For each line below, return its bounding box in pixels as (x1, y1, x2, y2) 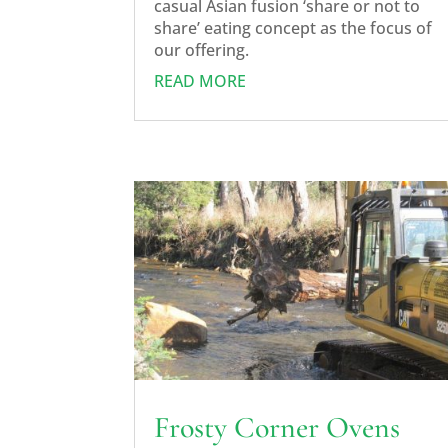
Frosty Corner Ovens (154, 408, 401, 446)
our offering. (154, 39, 250, 62)
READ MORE (154, 70, 247, 93)
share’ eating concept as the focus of (154, 17, 433, 40)
